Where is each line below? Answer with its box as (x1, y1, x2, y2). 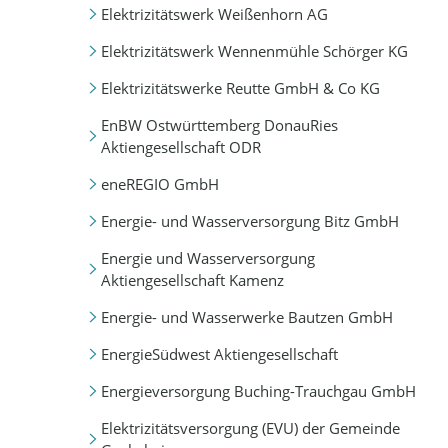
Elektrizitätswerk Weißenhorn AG (100, 4, 328, 25)
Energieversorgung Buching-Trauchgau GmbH (100, 381, 416, 402)
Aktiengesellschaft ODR (100, 137, 261, 158)
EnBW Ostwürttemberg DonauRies (100, 115, 338, 136)
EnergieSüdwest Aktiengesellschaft (100, 344, 338, 365)
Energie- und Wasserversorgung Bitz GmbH (100, 211, 399, 232)
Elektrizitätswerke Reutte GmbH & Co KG (100, 78, 380, 99)
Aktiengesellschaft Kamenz (100, 270, 284, 291)
